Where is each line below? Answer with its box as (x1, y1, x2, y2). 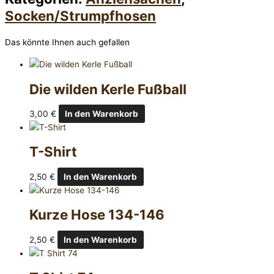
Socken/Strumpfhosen (5, 7, 156, 24)
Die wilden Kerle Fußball (29, 80, 187, 97)
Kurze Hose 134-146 (29, 206, 165, 223)
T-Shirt (29, 143, 77, 160)
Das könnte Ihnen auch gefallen (5, 37, 130, 48)
